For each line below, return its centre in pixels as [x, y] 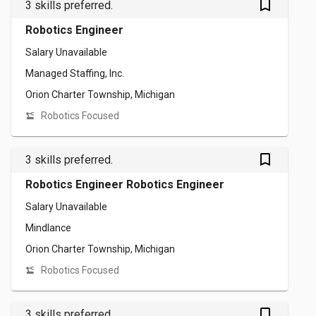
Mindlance [48, 228]
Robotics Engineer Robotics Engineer [125, 184]
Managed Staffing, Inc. [75, 73]
